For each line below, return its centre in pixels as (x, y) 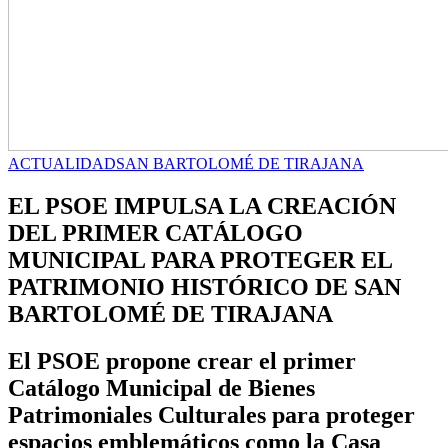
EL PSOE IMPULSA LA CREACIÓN (202, 205)
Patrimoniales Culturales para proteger (211, 414)
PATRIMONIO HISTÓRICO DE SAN (204, 286)
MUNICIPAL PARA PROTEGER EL (200, 259)
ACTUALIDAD (62, 163)
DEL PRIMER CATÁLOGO (155, 232)
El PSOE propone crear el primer (182, 360)
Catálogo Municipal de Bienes (161, 387)
